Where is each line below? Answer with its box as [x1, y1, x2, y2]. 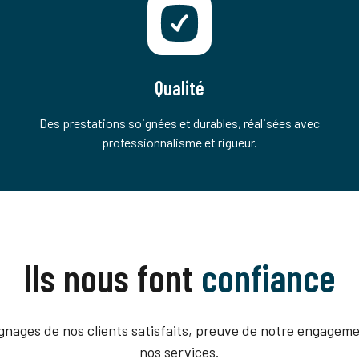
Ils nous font [23, 254, 201, 301]
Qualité [155, 76, 204, 99]
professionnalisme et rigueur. [102, 135, 257, 150]
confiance [201, 254, 336, 301]
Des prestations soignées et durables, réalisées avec [39, 115, 320, 131]
